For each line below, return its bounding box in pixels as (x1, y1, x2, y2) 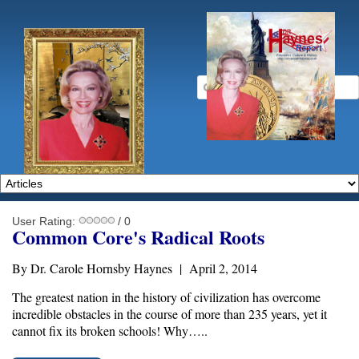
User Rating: (12, 215, 79, 228)
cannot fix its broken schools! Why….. (12, 322, 208, 339)
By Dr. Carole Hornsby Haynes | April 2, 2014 (12, 260, 257, 276)
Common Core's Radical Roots (12, 223, 264, 251)
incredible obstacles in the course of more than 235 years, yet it (12, 305, 327, 322)
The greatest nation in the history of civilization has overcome (12, 288, 321, 305)
